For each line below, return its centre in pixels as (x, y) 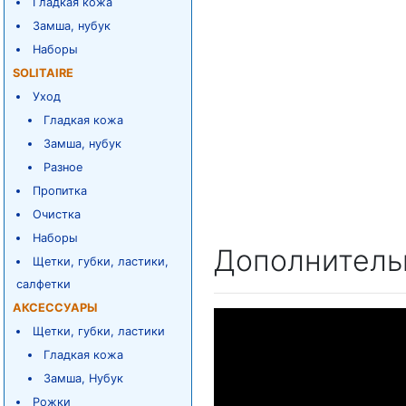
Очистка (56, 214)
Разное (63, 167)
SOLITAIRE (43, 73)
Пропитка (59, 191)
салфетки (43, 284)
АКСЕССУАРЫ (54, 308)
